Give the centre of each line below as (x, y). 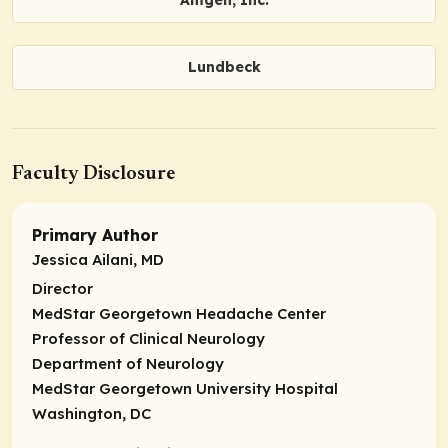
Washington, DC (91, 414)
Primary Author (95, 235)
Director (62, 289)
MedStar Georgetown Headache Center (179, 314)
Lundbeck (224, 67)
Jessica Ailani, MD (98, 260)
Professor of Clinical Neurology (148, 339)
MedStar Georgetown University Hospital (185, 389)
